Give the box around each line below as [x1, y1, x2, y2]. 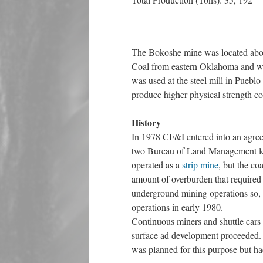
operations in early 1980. [131, 201, 226, 213]
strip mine [182, 159, 218, 171]
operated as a [131, 159, 182, 171]
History [131, 116, 161, 129]
